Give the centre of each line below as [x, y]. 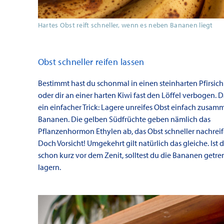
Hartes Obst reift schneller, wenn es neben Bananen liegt [125, 24]
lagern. [49, 167]
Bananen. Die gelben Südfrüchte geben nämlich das [124, 119]
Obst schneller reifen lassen [91, 61]
